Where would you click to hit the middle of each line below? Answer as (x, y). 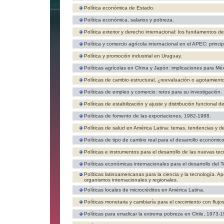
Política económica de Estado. (119, 8)
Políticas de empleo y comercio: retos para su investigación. (153, 92)
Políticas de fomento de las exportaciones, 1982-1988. (147, 116)
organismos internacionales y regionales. (131, 180)
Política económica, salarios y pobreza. (129, 20)
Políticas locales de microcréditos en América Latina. (144, 190)
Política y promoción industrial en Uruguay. (133, 56)
